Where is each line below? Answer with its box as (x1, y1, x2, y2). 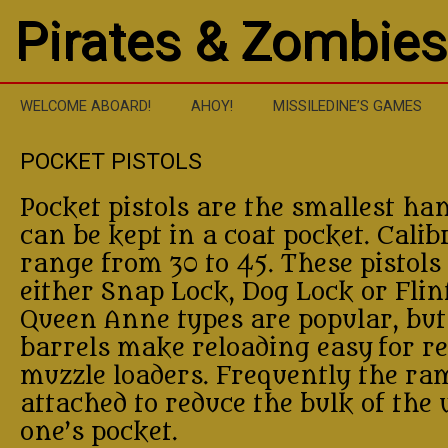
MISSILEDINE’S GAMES (273, 97, 422, 115)
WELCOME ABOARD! (20, 97, 151, 115)
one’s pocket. (20, 417, 178, 446)
